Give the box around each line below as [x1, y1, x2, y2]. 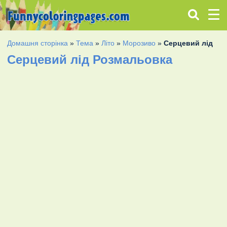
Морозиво [123, 39, 156, 47]
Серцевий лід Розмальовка [7, 52, 173, 66]
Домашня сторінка [7, 39, 68, 47]
